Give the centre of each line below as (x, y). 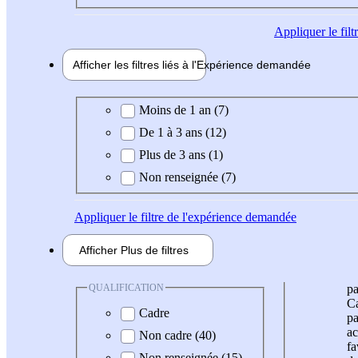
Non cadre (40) (177, 336)
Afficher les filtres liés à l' (135, 65)
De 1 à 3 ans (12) (183, 132)
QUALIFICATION (126, 287)
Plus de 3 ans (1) (181, 154)
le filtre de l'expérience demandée (211, 217)
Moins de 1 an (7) (184, 109)
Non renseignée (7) (187, 177)
